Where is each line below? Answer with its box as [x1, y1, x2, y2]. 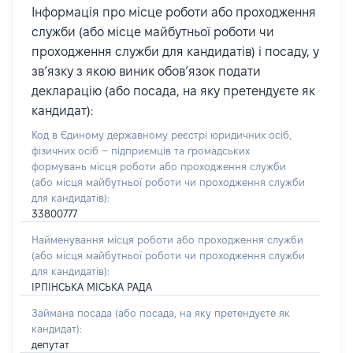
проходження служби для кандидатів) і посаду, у [32, 45, 319, 58]
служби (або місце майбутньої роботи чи [32, 25, 274, 39]
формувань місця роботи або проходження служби [32, 161, 286, 172]
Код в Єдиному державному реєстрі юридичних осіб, [32, 129, 292, 140]
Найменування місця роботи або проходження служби [32, 234, 303, 245]
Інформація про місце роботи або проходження [32, 6, 316, 19]
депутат [32, 339, 69, 350]
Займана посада [32, 307, 115, 318]
